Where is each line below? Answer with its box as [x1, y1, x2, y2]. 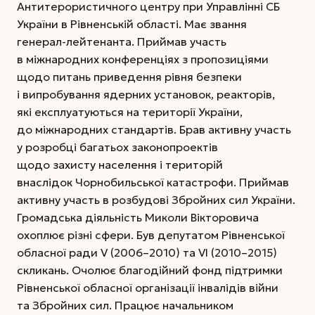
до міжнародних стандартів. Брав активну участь [17, 122, 291, 137]
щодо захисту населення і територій [17, 157, 223, 172]
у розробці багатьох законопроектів [17, 140, 218, 155]
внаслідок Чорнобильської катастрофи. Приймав [17, 175, 289, 190]
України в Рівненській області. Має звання [17, 17, 247, 32]
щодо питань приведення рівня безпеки [17, 70, 242, 84]
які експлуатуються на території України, [17, 105, 243, 120]
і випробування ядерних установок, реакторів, [17, 87, 275, 102]
